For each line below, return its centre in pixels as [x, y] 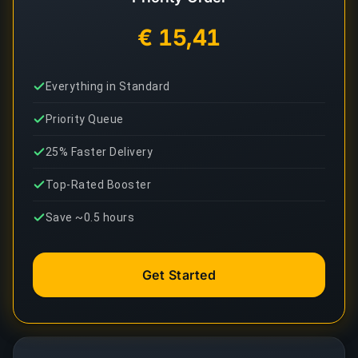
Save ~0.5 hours [90, 217]
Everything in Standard [108, 86]
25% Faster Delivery [99, 152]
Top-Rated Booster [99, 185]
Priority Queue [85, 119]
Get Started [179, 275]
